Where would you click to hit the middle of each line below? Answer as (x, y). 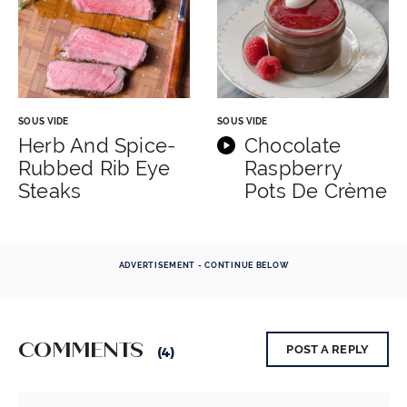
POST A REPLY (328, 350)
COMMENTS (83, 350)
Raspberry (293, 169)
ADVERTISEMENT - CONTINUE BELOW (203, 266)
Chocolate (293, 146)
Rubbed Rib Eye (94, 169)
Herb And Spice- (97, 146)
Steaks (50, 191)
